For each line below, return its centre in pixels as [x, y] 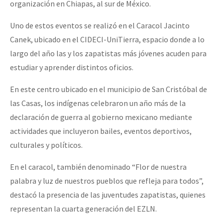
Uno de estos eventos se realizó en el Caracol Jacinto [100, 25]
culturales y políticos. [46, 145]
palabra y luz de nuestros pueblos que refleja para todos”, [107, 180]
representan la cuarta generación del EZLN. [83, 208]
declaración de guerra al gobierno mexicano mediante [101, 117]
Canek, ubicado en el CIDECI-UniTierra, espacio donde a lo [107, 39]
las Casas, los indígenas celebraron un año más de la [98, 103]
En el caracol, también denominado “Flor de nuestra [98, 167]
